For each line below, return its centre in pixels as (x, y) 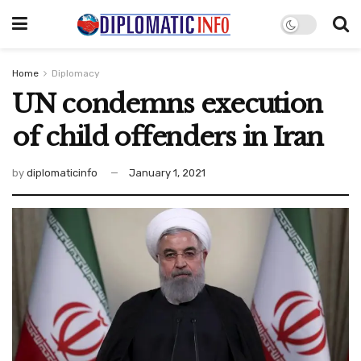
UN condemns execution (168, 104)
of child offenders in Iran (168, 137)
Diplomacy (76, 73)
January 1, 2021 (167, 172)
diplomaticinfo (62, 172)
